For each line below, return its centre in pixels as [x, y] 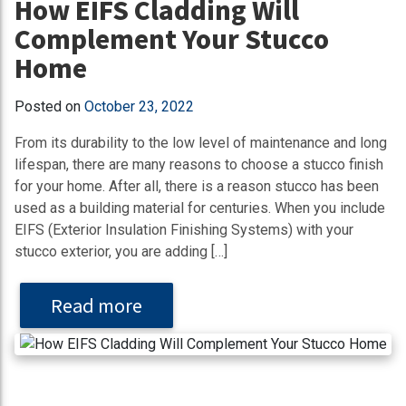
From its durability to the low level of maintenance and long [201, 142]
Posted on [49, 106]
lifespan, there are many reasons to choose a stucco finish [199, 164]
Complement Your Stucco [172, 38]
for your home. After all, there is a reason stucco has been [197, 186]
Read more [97, 304]
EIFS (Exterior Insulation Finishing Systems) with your [184, 229]
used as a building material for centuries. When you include [200, 208]
